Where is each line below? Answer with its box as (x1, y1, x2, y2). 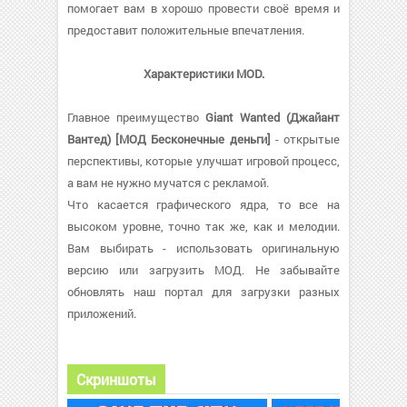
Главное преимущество (67, 109, 205, 125)
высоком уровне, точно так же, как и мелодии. (67, 218, 340, 234)
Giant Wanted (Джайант (205, 109, 340, 125)
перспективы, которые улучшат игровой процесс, (67, 153, 340, 169)
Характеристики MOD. (143, 65, 264, 82)
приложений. (67, 305, 136, 322)
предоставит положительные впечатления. (67, 22, 304, 38)
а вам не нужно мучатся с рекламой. (67, 174, 269, 191)
